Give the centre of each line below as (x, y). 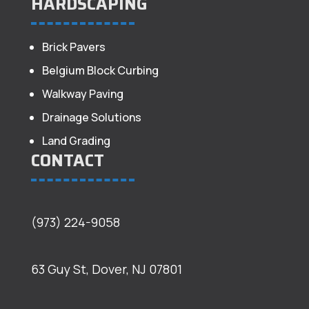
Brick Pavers (73, 47)
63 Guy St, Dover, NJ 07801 (106, 269)
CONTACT (67, 160)
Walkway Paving (82, 93)
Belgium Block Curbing (100, 70)
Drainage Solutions (91, 117)
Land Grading (76, 140)
